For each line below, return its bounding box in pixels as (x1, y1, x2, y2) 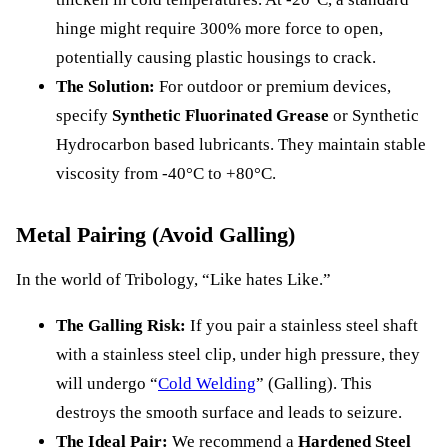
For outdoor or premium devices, (155, 76, 391, 96)
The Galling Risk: (56, 315, 186, 335)
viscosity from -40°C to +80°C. (56, 163, 276, 183)
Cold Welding (158, 373, 256, 393)
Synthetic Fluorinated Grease (112, 105, 329, 125)
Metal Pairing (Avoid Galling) (16, 221, 295, 247)
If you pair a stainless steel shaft (186, 315, 418, 335)
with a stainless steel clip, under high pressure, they (56, 344, 420, 364)
